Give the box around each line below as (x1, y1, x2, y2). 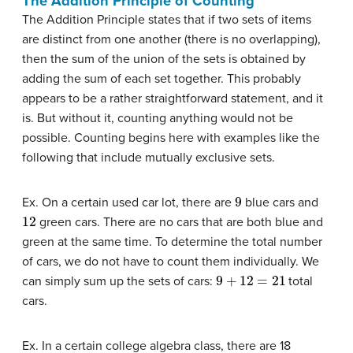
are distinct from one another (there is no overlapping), (22, 32, 321, 47)
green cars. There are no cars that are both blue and (35, 214, 323, 230)
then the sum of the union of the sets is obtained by (22, 51, 306, 67)
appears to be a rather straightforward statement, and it (22, 91, 323, 106)
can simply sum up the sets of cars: (22, 273, 216, 289)
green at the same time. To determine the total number (22, 234, 322, 250)
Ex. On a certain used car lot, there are (22, 195, 235, 210)
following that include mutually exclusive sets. (22, 150, 275, 165)
